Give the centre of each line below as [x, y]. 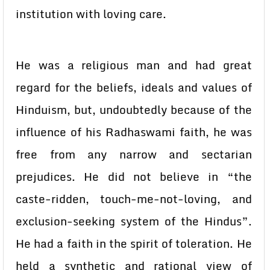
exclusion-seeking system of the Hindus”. [134, 221]
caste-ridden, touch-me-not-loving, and [134, 199]
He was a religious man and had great [134, 65]
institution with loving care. [91, 14]
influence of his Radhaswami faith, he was [134, 132]
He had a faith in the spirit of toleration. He [134, 243]
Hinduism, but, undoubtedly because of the [134, 110]
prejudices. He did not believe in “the [134, 177]
